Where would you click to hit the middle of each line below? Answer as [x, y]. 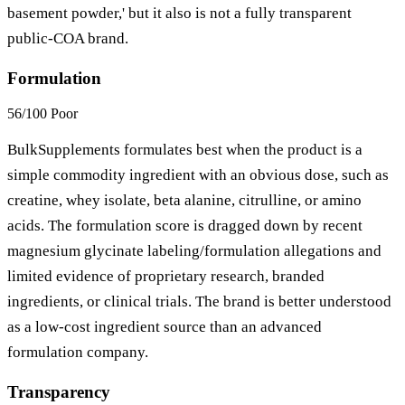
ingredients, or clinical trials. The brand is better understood [199, 301]
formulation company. [78, 352]
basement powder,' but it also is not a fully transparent [179, 14]
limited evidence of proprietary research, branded [166, 276]
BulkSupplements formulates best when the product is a [185, 149]
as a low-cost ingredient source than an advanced [165, 326]
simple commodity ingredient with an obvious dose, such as [198, 174]
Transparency [59, 391]
